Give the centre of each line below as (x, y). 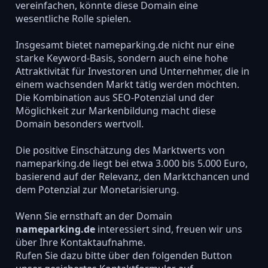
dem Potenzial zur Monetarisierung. (97, 189)
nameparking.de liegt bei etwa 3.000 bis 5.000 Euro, (131, 163)
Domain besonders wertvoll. (79, 124)
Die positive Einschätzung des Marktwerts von (120, 150)
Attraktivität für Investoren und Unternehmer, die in (132, 71)
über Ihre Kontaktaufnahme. (80, 243)
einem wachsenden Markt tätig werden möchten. (127, 84)
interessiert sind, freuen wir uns (168, 229)
